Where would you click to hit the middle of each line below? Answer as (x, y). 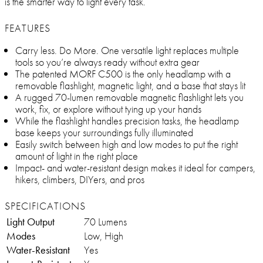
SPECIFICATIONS (45, 206)
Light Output (31, 222)
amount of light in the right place (77, 156)
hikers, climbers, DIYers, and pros (80, 180)
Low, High (104, 236)
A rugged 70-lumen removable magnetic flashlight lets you (129, 97)
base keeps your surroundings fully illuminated (104, 133)
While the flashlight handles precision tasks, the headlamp (127, 121)
